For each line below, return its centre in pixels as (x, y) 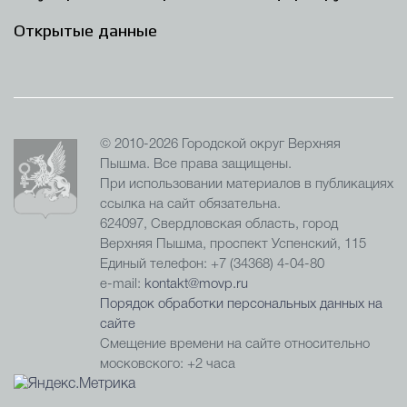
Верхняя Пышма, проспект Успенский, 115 (233, 244)
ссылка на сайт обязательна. (190, 204)
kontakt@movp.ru (196, 284)
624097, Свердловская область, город (219, 224)
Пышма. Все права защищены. (196, 164)
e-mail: (122, 284)
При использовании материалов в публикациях (247, 184)
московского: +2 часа (168, 364)
